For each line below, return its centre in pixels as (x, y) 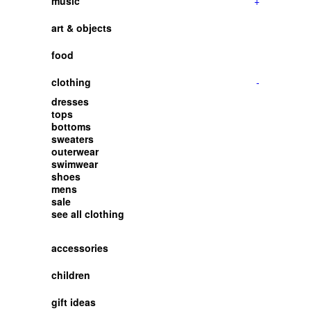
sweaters (73, 139)
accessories (80, 248)
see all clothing (88, 214)
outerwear (75, 151)
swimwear (75, 164)
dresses (70, 101)
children (71, 275)
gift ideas (74, 302)
